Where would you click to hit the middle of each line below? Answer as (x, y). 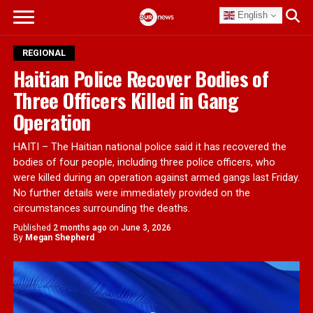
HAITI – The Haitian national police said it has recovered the (150, 147)
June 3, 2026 (146, 228)
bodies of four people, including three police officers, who (144, 162)
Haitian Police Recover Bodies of (141, 78)
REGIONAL (44, 53)
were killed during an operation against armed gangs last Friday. (156, 178)
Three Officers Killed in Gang (125, 100)
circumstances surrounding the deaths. (101, 209)
